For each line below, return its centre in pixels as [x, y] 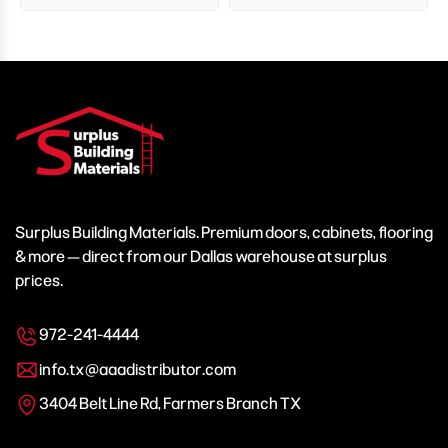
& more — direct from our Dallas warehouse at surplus [201, 256]
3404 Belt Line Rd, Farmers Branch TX [170, 404]
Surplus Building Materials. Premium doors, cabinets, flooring [224, 232]
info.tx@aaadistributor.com [137, 369]
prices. [39, 280]
